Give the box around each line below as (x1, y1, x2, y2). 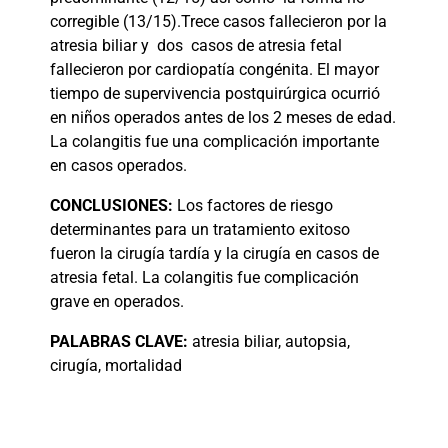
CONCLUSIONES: (50, 196, 177, 216)
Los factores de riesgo (177, 196, 333, 216)
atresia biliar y (50, 36, 149, 56)
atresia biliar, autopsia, (192, 332, 350, 352)
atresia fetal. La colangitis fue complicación (50, 268, 359, 288)
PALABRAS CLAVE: (50, 332, 188, 352)
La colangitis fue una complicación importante (50, 132, 379, 152)
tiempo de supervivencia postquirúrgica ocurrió (50, 84, 380, 104)
